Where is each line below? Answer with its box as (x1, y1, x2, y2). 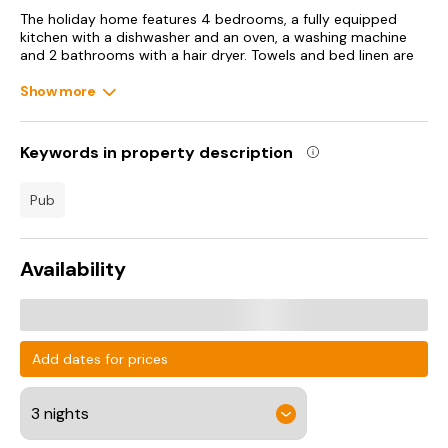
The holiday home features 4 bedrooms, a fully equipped (20, 10, 397, 28)
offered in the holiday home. (20, 64, 207, 82)
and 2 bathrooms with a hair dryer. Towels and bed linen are (20, 46, 414, 64)
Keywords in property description (20, 141, 293, 163)
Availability (20, 256, 126, 282)
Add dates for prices (32, 350, 168, 368)
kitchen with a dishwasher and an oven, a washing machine (20, 28, 407, 46)
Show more (20, 82, 96, 100)
